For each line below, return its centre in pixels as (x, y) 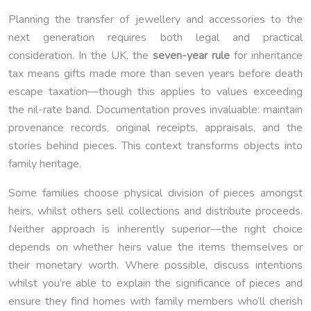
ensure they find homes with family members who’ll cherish (155, 302)
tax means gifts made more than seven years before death (155, 74)
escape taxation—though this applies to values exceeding (155, 92)
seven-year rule (191, 56)
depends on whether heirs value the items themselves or (155, 247)
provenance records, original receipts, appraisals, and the (155, 128)
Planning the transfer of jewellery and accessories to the (155, 20)
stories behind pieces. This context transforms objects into (155, 146)
